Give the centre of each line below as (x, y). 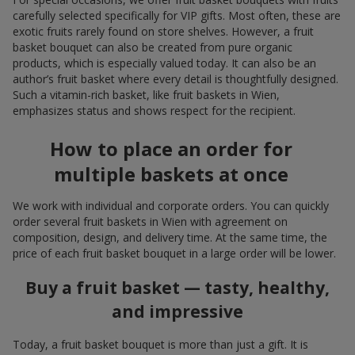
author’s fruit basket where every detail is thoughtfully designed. (176, 79)
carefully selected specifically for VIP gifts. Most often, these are (177, 16)
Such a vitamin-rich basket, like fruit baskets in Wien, (146, 95)
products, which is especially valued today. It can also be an (164, 63)
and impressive (177, 311)
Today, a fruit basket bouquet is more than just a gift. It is (160, 345)
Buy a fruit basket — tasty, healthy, (177, 287)
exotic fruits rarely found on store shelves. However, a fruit (163, 32)
